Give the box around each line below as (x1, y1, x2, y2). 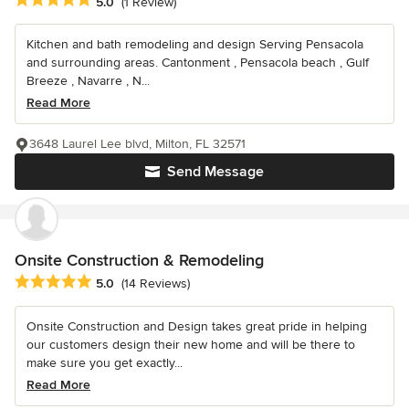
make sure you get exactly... (26, 354, 183, 371)
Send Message (167, 163, 264, 182)
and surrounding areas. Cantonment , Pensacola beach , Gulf (26, 55, 369, 71)
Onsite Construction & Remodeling (15, 250, 264, 271)
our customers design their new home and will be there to (26, 336, 355, 352)
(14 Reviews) (121, 275, 190, 291)
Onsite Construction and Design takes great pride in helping (26, 318, 367, 334)
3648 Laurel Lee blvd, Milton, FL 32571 (29, 136, 246, 152)
